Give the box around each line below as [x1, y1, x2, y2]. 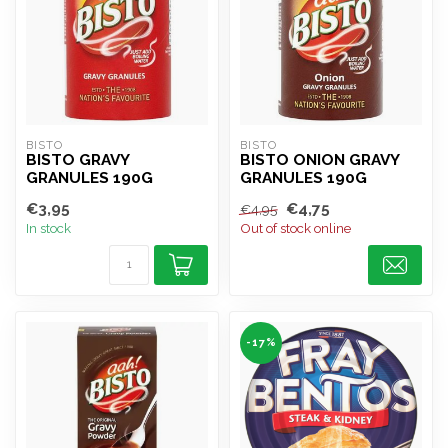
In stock [26, 220, 71, 236]
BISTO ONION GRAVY [240, 151, 399, 169]
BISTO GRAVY [26, 151, 129, 169]
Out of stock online [240, 220, 351, 236]
